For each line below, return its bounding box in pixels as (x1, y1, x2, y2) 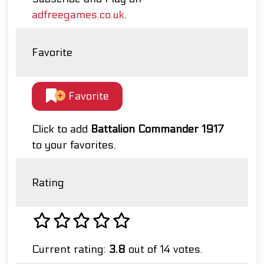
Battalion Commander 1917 (91, 123, 224, 136)
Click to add (32, 123, 91, 136)
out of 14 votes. (126, 243, 203, 256)
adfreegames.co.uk (32, 9, 124, 21)
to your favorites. (32, 139, 116, 152)
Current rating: (32, 243, 109, 256)
